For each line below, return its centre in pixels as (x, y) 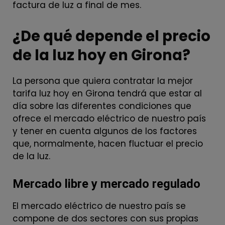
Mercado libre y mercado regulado (106, 184)
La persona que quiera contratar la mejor (103, 81)
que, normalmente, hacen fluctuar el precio (108, 143)
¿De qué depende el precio (111, 36)
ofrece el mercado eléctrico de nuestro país (109, 118)
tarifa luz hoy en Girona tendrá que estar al (107, 93)
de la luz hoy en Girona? (101, 55)
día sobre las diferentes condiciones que (102, 106)
